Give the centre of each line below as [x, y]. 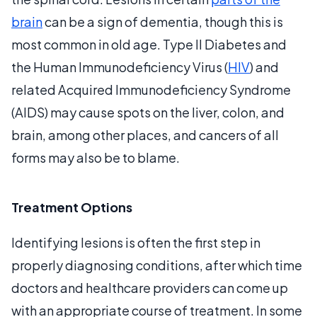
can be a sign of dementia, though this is [163, 21]
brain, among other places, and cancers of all [145, 134]
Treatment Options [72, 207]
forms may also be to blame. [96, 157]
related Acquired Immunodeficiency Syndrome [151, 89]
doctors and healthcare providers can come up [150, 287]
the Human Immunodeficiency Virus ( [120, 67]
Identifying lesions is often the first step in [136, 242]
